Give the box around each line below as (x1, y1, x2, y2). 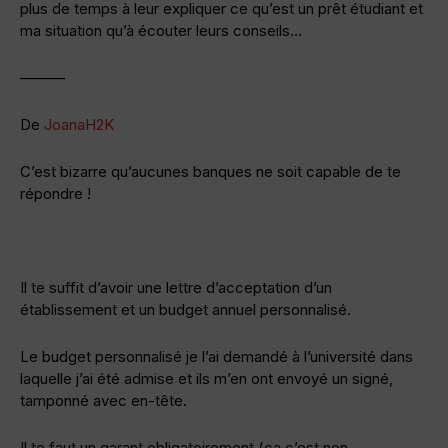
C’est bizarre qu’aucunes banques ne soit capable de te (20, 161, 401, 181)
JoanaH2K (44, 114, 114, 134)
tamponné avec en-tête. (20, 390, 187, 410)
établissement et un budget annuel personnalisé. (20, 299, 351, 319)
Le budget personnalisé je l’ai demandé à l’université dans (20, 346, 413, 366)
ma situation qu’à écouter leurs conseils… (20, 20, 302, 40)
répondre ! (20, 183, 91, 203)
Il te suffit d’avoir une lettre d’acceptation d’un (20, 277, 332, 297)
